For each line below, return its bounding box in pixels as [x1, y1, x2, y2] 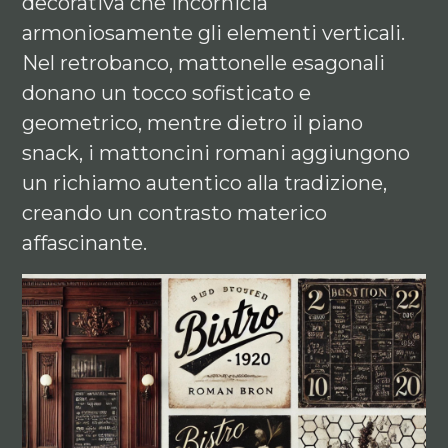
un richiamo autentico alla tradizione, [22, 171, 388, 195]
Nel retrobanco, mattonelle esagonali [22, 51, 386, 75]
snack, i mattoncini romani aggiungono [22, 141, 411, 165]
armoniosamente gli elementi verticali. [22, 21, 406, 45]
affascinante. [22, 231, 148, 255]
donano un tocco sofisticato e [22, 81, 312, 105]
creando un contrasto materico [22, 201, 328, 225]
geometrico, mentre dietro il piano [22, 111, 364, 135]
